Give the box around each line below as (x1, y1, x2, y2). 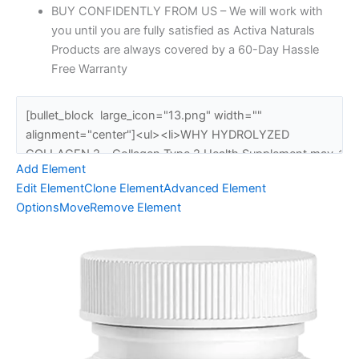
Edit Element (16, 180, 84, 196)
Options (16, 200, 59, 215)
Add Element (16, 161, 86, 176)
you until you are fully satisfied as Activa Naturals (50, 22, 315, 38)
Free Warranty (50, 61, 127, 76)
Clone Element (84, 180, 163, 196)
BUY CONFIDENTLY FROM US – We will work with (50, 3, 323, 18)
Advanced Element (163, 180, 266, 196)
